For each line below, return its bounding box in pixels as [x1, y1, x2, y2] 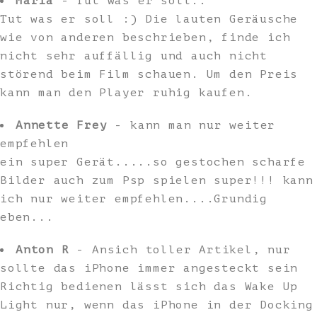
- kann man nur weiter [107, 119, 276, 132]
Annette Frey [16, 119, 108, 132]
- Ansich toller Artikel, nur [69, 243, 291, 256]
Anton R [16, 243, 69, 256]
